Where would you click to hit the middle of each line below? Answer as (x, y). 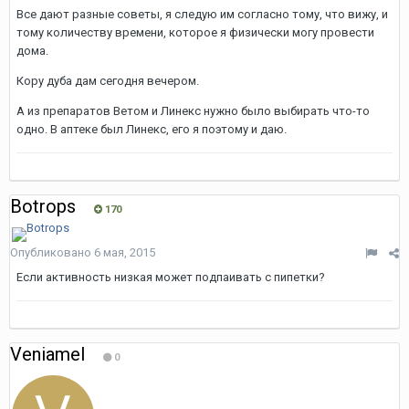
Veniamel (47, 354)
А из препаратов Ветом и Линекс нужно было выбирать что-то (193, 111)
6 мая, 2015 (125, 252)
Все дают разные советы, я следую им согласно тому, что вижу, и (202, 14)
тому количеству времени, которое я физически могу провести (195, 32)
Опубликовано (52, 252)
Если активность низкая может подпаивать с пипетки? (171, 277)
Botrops (43, 206)
